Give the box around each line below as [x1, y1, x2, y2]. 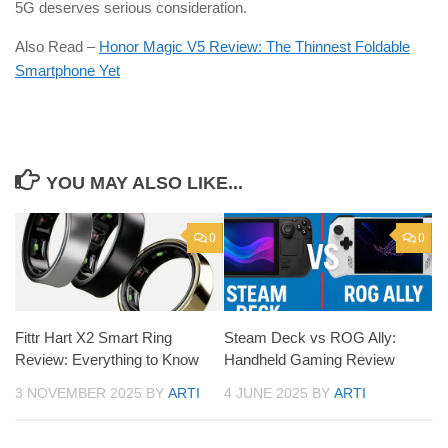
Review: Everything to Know [15, 351, 199, 369]
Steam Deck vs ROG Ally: [224, 329, 396, 347]
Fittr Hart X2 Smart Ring [15, 329, 172, 347]
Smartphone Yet [15, 62, 120, 80]
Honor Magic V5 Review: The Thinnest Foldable [99, 38, 410, 56]
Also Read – [15, 38, 99, 56]
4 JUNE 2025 [224, 385, 308, 402]
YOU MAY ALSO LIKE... [45, 173, 243, 194]
